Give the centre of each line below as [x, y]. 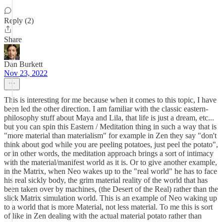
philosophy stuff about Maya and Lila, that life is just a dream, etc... [109, 118]
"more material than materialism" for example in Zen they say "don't [110, 136]
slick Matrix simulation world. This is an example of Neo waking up [111, 198]
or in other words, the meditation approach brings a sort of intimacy [109, 153]
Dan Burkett [23, 64]
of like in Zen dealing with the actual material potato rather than [103, 216]
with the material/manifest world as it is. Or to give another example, [111, 162]
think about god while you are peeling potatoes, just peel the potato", [111, 144]
